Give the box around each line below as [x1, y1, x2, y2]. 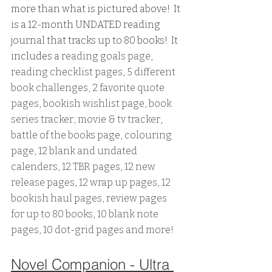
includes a [11, 50, 61, 63]
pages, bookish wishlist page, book [11, 98, 174, 110]
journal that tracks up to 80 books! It [11, 35, 180, 47]
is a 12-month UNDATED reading [11, 19, 162, 31]
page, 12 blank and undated [11, 145, 139, 157]
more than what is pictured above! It [11, 3, 182, 15]
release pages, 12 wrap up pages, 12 [11, 177, 172, 189]
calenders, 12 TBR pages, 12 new [11, 161, 157, 173]
